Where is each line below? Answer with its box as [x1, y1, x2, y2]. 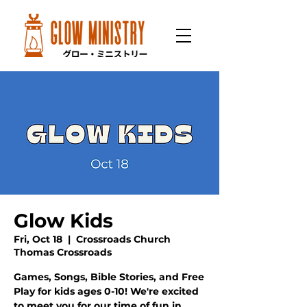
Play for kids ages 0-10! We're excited [14, 285, 199, 297]
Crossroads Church [76, 233, 171, 245]
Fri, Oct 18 [14, 233, 62, 245]
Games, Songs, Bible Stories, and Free [14, 271, 204, 283]
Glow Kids [14, 209, 113, 232]
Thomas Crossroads [14, 246, 112, 258]
